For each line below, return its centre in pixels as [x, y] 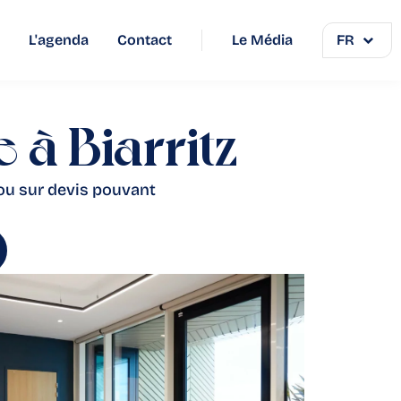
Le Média [262, 40]
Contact [145, 40]
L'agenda [59, 40]
